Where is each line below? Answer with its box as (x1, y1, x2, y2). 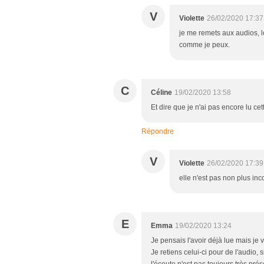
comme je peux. (179, 40, 230, 49)
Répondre (141, 127, 174, 136)
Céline (151, 88, 172, 97)
